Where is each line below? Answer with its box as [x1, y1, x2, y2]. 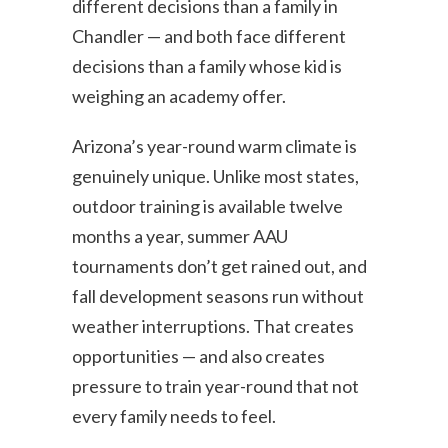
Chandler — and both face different [72, 25, 347, 47]
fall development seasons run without [72, 285, 365, 307]
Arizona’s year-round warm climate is [72, 135, 358, 157]
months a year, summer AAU [72, 225, 289, 247]
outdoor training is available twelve [72, 195, 344, 217]
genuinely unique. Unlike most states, [72, 165, 360, 187]
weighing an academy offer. [72, 85, 287, 107]
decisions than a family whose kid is [72, 55, 343, 77]
